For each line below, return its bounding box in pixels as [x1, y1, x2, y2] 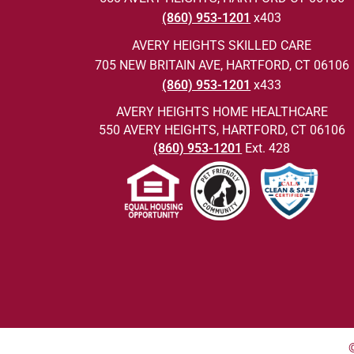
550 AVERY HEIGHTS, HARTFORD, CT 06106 [98, 122, 345, 137]
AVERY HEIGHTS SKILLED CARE [132, 38, 312, 53]
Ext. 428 [242, 141, 291, 156]
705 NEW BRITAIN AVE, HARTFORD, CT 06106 [94, 58, 349, 73]
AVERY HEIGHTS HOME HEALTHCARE [115, 104, 328, 119]
